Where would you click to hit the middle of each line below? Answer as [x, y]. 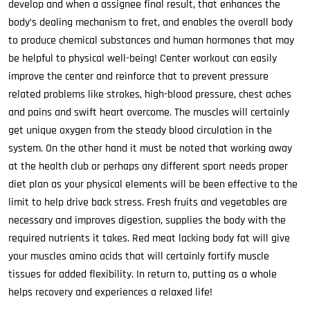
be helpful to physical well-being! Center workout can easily [143, 58]
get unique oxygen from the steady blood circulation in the [140, 130]
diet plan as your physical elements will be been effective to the [153, 184]
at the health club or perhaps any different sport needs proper [148, 166]
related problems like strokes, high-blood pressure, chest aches [150, 94]
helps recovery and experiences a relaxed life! [110, 292]
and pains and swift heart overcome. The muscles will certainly [149, 112]
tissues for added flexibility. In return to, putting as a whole [143, 274]
